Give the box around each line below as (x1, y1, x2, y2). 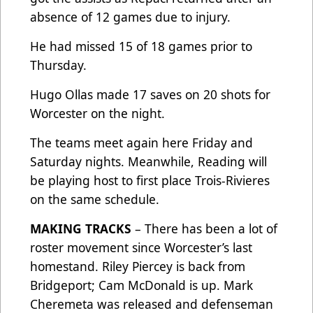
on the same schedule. (30, 190, 159, 208)
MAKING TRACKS (30, 219, 131, 237)
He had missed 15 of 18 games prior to (30, 37, 252, 54)
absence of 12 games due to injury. (30, 8, 231, 25)
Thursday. (30, 56, 87, 73)
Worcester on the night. (30, 104, 165, 122)
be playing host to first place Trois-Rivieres (30, 171, 270, 189)
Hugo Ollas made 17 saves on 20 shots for (30, 85, 270, 103)
